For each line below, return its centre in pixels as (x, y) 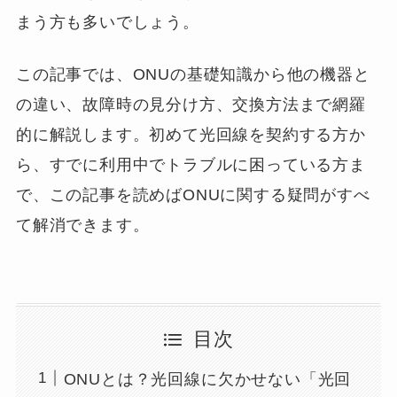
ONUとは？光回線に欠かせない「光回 (207, 380)
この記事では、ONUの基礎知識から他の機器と (193, 74)
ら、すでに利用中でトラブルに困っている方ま (191, 164)
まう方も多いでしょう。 (107, 22)
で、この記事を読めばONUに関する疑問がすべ (193, 195)
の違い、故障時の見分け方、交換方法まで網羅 (191, 104)
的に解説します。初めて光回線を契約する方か (191, 134)
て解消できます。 (82, 225)
